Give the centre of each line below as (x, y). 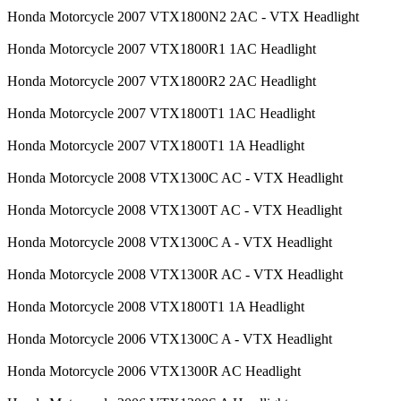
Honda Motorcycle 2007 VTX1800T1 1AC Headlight (161, 113)
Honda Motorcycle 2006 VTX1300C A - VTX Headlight (170, 338)
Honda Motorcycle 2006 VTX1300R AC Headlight (154, 371)
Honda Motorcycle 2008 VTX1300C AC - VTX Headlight (175, 177)
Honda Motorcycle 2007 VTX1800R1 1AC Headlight (162, 48)
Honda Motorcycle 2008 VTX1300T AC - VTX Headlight (175, 209)
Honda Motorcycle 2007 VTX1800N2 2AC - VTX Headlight (183, 16)
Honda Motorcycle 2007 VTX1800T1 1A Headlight (156, 145)
